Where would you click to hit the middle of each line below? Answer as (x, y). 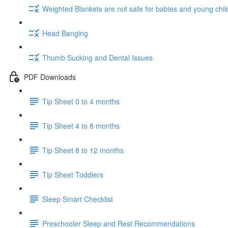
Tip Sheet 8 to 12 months (83, 150)
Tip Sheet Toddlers (73, 174)
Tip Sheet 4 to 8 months (81, 125)
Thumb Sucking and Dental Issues (97, 57)
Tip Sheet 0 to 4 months (81, 101)
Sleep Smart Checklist (78, 199)
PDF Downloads (50, 77)
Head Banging (65, 33)
